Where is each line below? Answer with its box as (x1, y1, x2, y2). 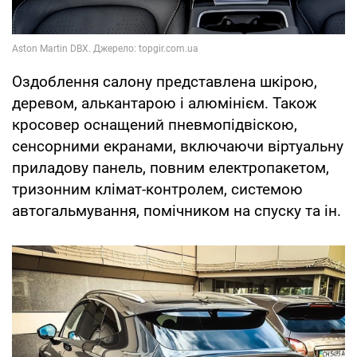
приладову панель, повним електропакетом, (12, 158, 329, 177)
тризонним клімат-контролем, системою (12, 179, 303, 198)
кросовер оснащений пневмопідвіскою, (12, 115, 297, 134)
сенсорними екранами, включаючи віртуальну (12, 136, 343, 155)
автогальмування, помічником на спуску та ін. (12, 201, 341, 220)
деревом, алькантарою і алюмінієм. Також (12, 93, 317, 112)
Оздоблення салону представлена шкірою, (12, 72, 317, 91)
